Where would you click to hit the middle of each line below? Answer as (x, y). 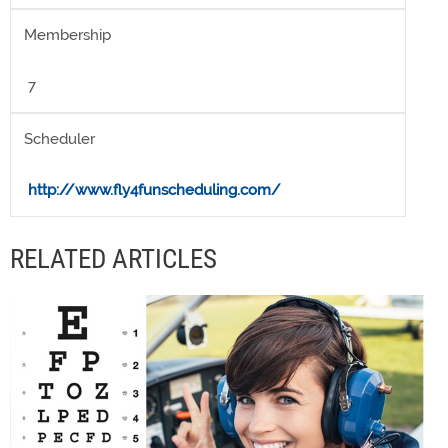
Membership (67, 35)
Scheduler (59, 139)
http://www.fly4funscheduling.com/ (154, 190)
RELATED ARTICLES (113, 259)
